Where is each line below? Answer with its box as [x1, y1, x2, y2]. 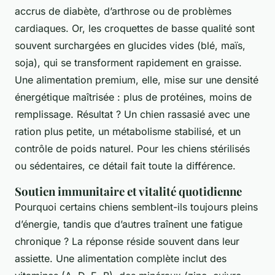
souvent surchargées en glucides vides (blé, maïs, [15, 39, 246, 52]
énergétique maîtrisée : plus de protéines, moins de [15, 90, 252, 103]
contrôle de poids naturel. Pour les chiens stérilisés [15, 142, 250, 155]
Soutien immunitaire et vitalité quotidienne [15, 183, 242, 199]
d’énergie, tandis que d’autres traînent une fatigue [15, 217, 242, 230]
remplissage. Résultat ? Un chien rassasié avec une [15, 107, 250, 120]
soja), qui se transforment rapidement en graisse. [15, 56, 242, 69]
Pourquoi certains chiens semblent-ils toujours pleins [15, 200, 258, 213]
